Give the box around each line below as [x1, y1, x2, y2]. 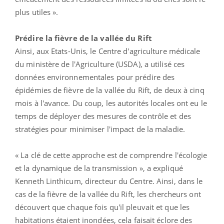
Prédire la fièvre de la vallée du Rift [15, 32, 152, 43]
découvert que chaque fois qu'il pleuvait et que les [15, 201, 190, 212]
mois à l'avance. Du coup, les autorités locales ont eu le [15, 97, 207, 108]
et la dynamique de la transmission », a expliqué [15, 162, 183, 173]
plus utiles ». [15, 6, 58, 17]
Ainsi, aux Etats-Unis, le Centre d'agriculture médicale [15, 45, 200, 56]
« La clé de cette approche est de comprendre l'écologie [15, 149, 207, 160]
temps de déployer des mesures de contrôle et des [15, 110, 191, 121]
